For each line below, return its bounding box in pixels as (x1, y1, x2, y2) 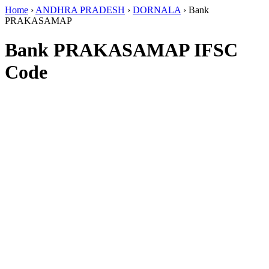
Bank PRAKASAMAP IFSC (5, 39, 238, 61)
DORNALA (133, 5, 181, 15)
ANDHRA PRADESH (35, 5, 125, 15)
